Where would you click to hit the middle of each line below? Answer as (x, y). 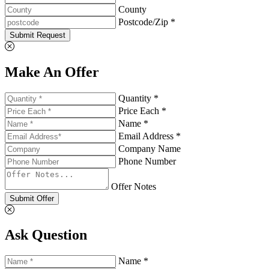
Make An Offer (52, 72)
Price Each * (142, 110)
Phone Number (147, 161)
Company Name (150, 148)
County (132, 9)
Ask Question (46, 235)
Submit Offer (32, 198)
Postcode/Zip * (147, 22)
